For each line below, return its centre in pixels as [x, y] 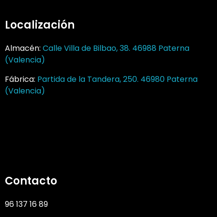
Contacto [31, 181]
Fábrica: [21, 79]
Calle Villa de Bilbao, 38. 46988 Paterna [116, 48]
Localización [40, 25]
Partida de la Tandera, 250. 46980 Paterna [117, 79]
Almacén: [24, 48]
